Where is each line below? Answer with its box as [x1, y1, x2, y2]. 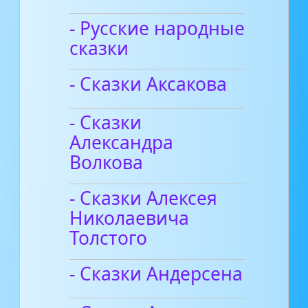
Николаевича [69, 206, 190, 231]
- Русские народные [69, 15, 245, 41]
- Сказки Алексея [69, 186, 218, 211]
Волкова [69, 150, 144, 175]
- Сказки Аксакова [69, 71, 228, 97]
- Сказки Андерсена [69, 261, 243, 287]
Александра [69, 130, 174, 155]
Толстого [69, 225, 148, 251]
